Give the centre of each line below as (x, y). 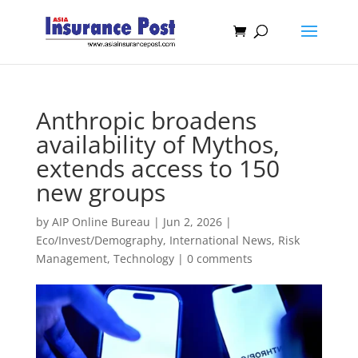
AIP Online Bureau (101, 222)
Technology (143, 259)
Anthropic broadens (146, 120)
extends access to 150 (157, 168)
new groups (100, 192)
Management (71, 259)
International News (220, 240)
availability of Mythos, (157, 144)
